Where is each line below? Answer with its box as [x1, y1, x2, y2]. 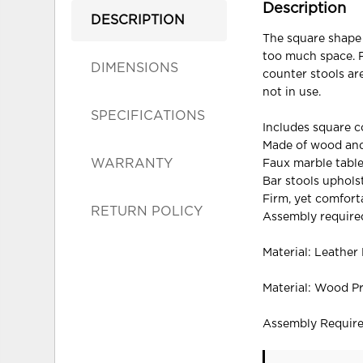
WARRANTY [91, 156, 173, 170]
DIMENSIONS [91, 61, 179, 75]
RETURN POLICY [91, 204, 203, 218]
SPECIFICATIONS [91, 109, 206, 122]
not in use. [263, 86, 322, 98]
